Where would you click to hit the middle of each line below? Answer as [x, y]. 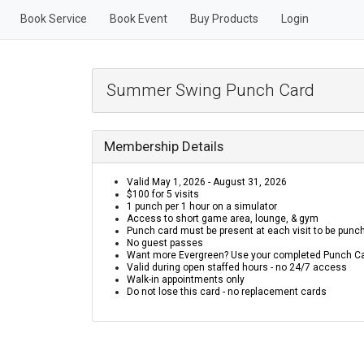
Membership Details [163, 146]
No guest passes [165, 243]
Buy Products [224, 19]
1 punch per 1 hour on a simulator [201, 206]
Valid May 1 [152, 182]
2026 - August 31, [221, 182]
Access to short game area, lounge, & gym [222, 219]
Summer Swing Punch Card [210, 90]
